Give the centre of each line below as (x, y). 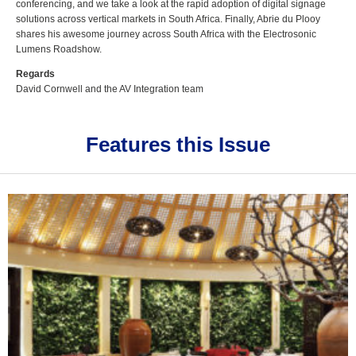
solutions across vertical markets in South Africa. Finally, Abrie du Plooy (168, 19)
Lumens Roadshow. (59, 49)
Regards (35, 74)
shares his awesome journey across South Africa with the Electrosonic (166, 34)
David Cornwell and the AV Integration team (110, 89)
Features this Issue (178, 145)
